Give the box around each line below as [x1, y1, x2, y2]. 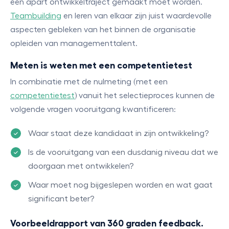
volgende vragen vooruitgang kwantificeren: [10, 105, 176, 113]
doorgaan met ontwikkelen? [28, 162, 133, 170]
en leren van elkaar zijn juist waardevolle [61, 12, 212, 20]
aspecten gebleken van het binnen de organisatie [10, 26, 196, 34]
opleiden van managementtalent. [10, 39, 138, 48]
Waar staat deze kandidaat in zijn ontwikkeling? [28, 129, 209, 138]
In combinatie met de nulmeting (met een [10, 78, 168, 86]
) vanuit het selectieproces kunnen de [75, 91, 215, 100]
